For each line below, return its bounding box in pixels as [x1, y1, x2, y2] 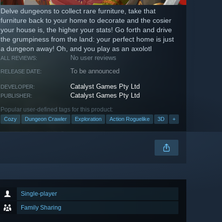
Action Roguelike [110, 116, 150, 122]
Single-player [21, 190, 57, 198]
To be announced [70, 67, 120, 75]
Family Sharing [21, 204, 61, 212]
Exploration [75, 116, 102, 122]
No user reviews [70, 54, 117, 62]
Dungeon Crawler [25, 116, 67, 122]
